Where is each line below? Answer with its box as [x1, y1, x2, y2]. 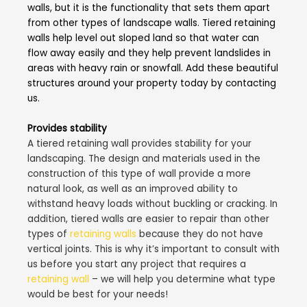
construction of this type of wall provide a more [27, 167, 251, 180]
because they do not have [136, 227, 263, 241]
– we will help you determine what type [89, 272, 275, 286]
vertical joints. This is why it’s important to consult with [27, 242, 280, 256]
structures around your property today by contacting [27, 76, 276, 90]
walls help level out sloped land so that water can [27, 31, 259, 45]
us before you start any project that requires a [27, 257, 246, 271]
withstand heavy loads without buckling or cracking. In [27, 197, 278, 210]
